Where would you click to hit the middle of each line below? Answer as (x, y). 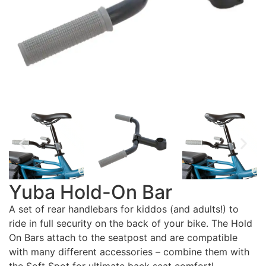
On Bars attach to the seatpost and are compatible (123, 237)
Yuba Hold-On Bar (91, 192)
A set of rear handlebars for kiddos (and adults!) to (124, 209)
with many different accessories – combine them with (129, 252)
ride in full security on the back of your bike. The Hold (131, 223)
